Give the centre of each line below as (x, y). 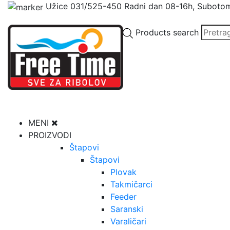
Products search (167, 32)
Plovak (123, 172)
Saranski (127, 209)
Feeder (123, 197)
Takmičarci (131, 184)
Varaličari (128, 221)
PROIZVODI (50, 135)
